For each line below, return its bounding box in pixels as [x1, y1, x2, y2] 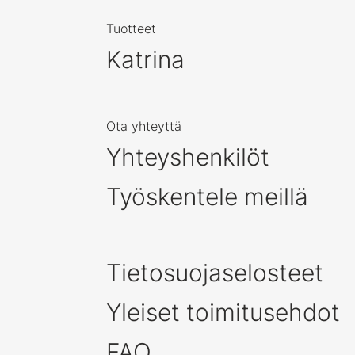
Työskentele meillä [106, 182, 308, 212]
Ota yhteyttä [106, 118, 181, 135]
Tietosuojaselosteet [106, 258, 323, 288]
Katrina [106, 45, 185, 74]
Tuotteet [106, 21, 156, 37]
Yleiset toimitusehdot [106, 298, 340, 327]
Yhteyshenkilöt [106, 143, 269, 172]
